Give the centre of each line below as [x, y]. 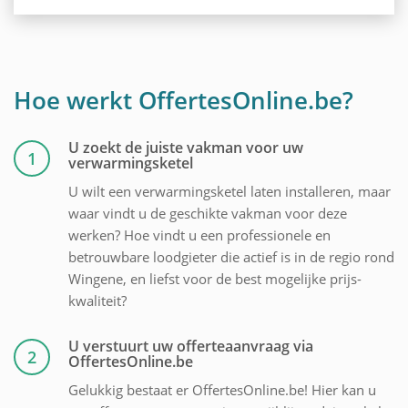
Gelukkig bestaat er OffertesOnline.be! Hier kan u [222, 389]
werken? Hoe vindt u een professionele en [199, 235]
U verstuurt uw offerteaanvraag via [191, 346]
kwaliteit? [97, 300]
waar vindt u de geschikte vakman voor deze [208, 213]
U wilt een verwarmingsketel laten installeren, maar [229, 191]
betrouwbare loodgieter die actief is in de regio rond [231, 256]
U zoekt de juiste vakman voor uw [186, 147]
